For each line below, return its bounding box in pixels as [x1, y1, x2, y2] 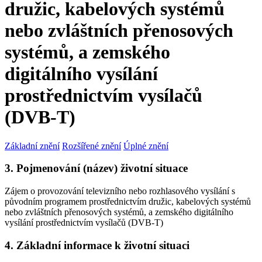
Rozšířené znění [62, 140, 121, 151]
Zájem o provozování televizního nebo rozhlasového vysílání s [5, 186, 235, 196]
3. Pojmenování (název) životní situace [5, 162, 188, 175]
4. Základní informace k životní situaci [5, 239, 189, 251]
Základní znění [5, 140, 60, 151]
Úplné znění [123, 140, 168, 151]
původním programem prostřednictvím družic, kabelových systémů [5, 196, 251, 207]
